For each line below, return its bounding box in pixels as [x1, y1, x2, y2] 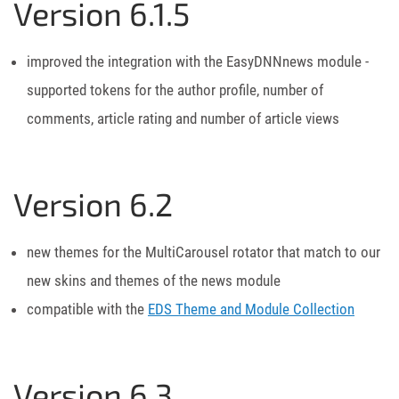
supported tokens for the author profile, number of [27, 80, 323, 99]
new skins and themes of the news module [27, 271, 281, 289]
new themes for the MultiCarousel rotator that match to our [27, 242, 380, 261]
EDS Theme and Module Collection [148, 299, 354, 318]
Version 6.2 [13, 183, 173, 223]
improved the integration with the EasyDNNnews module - [27, 52, 369, 70]
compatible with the [27, 299, 148, 318]
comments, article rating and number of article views [27, 109, 339, 127]
